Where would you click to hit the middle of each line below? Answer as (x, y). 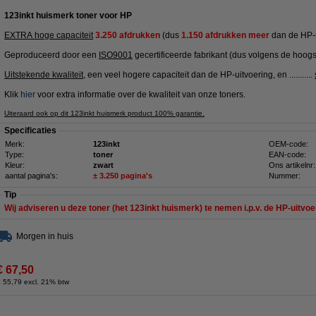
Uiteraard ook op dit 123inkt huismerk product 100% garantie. (104, 113)
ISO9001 (116, 55)
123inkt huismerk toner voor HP (68, 16)
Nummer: (285, 176)
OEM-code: (288, 144)
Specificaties (30, 130)
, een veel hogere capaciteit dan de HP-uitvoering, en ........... (199, 75)
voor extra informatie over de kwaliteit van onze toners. (140, 95)
